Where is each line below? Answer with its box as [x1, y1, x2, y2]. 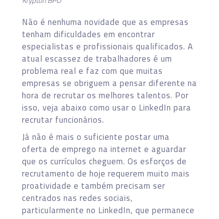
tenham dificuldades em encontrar [22, 27, 155, 41]
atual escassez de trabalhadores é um [22, 52, 172, 65]
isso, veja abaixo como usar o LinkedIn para [22, 101, 191, 114]
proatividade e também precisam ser [22, 179, 165, 192]
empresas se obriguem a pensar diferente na [22, 76, 197, 89]
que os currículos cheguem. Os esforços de [22, 154, 187, 168]
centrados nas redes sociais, [22, 191, 133, 204]
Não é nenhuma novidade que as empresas [22, 15, 189, 28]
